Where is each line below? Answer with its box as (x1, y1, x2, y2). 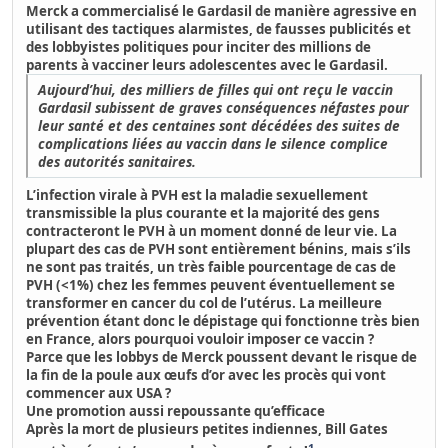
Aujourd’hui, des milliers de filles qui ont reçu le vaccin (38, 80, 394, 100)
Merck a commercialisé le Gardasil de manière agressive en (26, 2, 418, 21)
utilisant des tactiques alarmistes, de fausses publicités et (26, 20, 412, 39)
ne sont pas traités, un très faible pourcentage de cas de (26, 258, 397, 277)
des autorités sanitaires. (38, 152, 197, 172)
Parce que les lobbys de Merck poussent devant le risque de (26, 348, 418, 367)
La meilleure (296, 294, 383, 313)
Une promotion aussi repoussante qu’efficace (26, 402, 326, 421)
